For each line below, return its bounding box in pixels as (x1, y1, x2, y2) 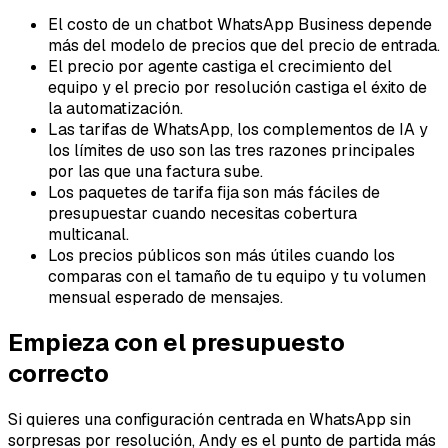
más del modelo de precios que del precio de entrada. (48, 34, 440, 56)
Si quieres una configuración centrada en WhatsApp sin (8, 409, 411, 431)
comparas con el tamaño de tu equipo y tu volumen (48, 265, 426, 287)
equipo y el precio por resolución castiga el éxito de (48, 76, 427, 98)
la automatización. (48, 97, 183, 119)
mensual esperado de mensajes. (48, 286, 283, 308)
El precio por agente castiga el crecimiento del (48, 55, 392, 77)
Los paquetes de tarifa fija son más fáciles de (48, 181, 380, 203)
